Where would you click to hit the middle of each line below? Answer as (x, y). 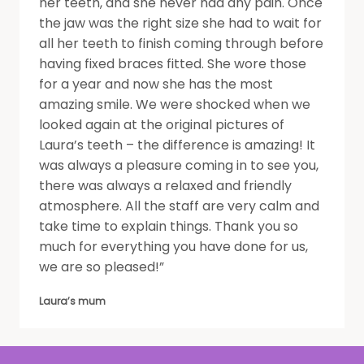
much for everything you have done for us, (173, 246)
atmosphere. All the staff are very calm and (179, 206)
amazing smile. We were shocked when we (175, 104)
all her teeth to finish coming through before (181, 43)
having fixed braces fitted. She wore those (173, 63)
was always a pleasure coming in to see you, (179, 165)
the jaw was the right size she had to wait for (180, 23)
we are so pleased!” (102, 266)
